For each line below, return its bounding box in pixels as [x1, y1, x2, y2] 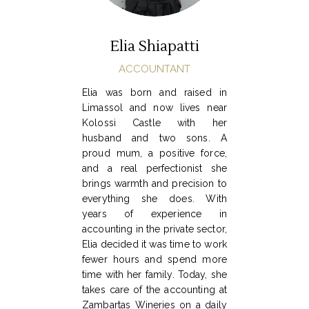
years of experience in [82, 208, 227, 220]
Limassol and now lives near [82, 102, 227, 114]
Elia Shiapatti [110, 37, 199, 57]
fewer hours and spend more [82, 254, 227, 266]
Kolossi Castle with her [82, 117, 227, 129]
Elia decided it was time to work [82, 239, 227, 250]
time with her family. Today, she [82, 269, 227, 281]
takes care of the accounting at [82, 284, 227, 296]
